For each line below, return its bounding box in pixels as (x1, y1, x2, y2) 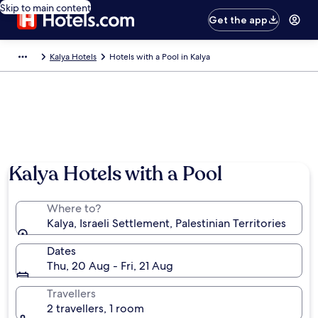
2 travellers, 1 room (47, 301, 144, 316)
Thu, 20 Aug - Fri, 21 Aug (47, 258, 173, 273)
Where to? (47, 201, 101, 216)
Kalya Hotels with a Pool (9, 160, 222, 187)
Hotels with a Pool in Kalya (109, 51, 210, 62)
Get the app (209, 13, 268, 26)
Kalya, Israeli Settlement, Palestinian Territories (47, 216, 286, 231)
